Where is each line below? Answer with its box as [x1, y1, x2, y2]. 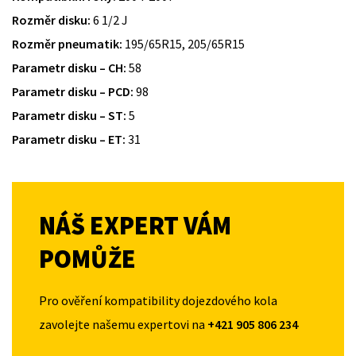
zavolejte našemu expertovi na [39, 315, 207, 332]
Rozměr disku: [12, 12, 91, 29]
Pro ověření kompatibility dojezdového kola [39, 292, 277, 308]
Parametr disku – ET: [12, 131, 126, 148]
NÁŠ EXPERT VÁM [39, 209, 231, 242]
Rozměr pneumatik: [12, 36, 122, 52]
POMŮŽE [39, 242, 136, 275]
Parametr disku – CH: [12, 60, 126, 76]
